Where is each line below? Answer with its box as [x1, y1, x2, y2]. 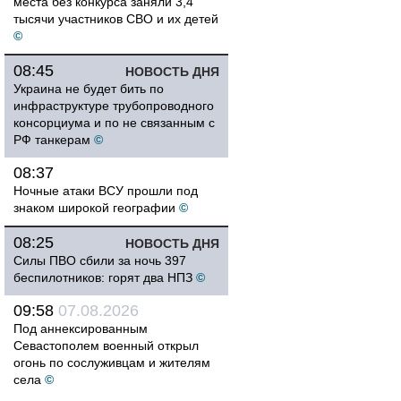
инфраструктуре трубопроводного [13, 98, 214, 113]
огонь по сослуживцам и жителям [13, 355, 210, 370]
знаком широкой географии [13, 200, 175, 215]
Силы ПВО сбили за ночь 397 [13, 253, 186, 268]
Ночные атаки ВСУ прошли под [13, 183, 198, 198]
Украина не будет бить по [13, 81, 164, 96]
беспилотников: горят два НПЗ [13, 270, 192, 285]
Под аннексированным [13, 321, 148, 336]
